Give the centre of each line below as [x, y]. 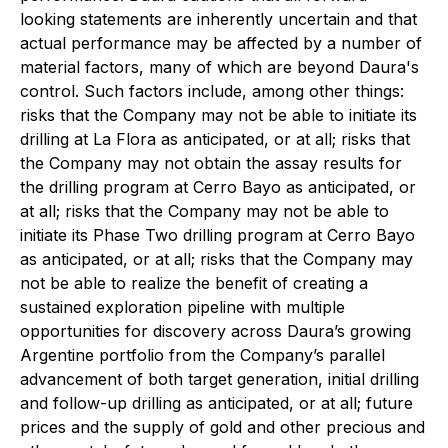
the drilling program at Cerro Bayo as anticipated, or [218, 187]
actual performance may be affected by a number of [221, 43]
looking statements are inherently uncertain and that [218, 19]
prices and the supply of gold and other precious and [222, 427]
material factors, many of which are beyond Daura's [219, 67]
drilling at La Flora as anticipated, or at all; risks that [215, 139]
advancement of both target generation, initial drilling [219, 379]
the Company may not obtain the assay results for [211, 163]
